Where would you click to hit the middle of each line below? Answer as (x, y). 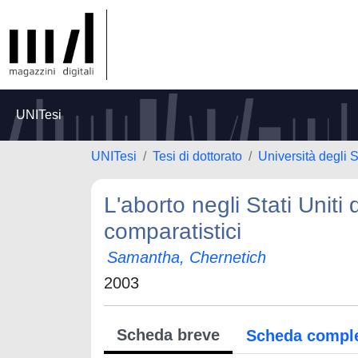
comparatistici (173, 231)
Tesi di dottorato (197, 156)
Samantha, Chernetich (187, 257)
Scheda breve (168, 335)
